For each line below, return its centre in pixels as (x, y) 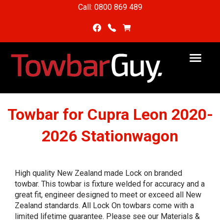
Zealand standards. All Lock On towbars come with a (104, 206)
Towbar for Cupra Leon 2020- (110, 115)
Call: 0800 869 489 (110, 7)
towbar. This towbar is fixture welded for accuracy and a (110, 184)
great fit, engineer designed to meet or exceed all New (108, 195)
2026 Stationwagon (110, 136)
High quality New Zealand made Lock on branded (98, 173)
